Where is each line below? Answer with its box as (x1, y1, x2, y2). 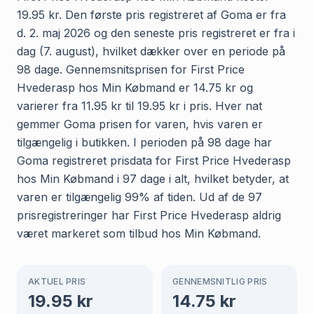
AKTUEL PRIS (28, 275, 86, 287)
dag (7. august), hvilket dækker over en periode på (17, 43, 285, 58)
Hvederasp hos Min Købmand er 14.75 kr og (17, 80, 253, 95)
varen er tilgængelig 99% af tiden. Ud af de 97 (17, 189, 262, 204)
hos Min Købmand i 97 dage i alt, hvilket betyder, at (17, 171, 289, 186)
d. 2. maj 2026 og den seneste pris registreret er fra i (17, 25, 295, 40)
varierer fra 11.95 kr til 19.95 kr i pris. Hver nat (17, 98, 262, 113)
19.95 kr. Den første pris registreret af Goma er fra (17, 7, 286, 22)
